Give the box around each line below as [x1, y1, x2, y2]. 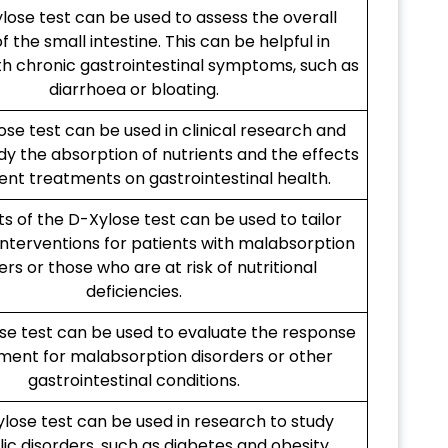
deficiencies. [85, 280, 182, 304]
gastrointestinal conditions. [27, 369, 240, 393]
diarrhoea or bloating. [48, 78, 219, 102]
